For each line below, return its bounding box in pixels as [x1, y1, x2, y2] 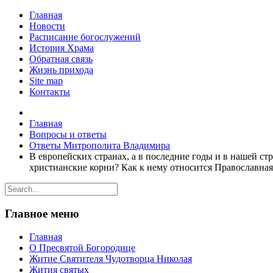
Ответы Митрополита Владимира [29, 140, 170, 151]
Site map [29, 76, 63, 86]
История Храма [29, 43, 94, 53]
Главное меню [5, 207, 79, 220]
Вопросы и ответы [29, 129, 107, 140]
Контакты [29, 87, 70, 97]
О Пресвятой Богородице [29, 243, 135, 253]
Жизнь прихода [29, 65, 93, 75]
